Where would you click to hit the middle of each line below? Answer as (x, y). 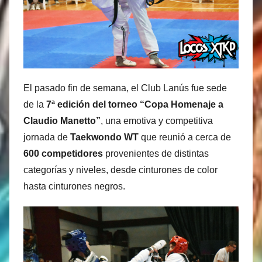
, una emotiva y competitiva (157, 121)
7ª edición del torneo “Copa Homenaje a (135, 105)
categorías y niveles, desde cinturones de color (120, 170)
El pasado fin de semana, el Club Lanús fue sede (125, 88)
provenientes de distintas (156, 154)
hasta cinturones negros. (74, 187)
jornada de (47, 137)
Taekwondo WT (104, 137)
